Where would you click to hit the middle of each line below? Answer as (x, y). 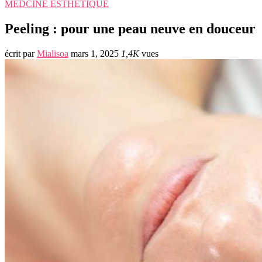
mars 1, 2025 (95, 53)
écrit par (21, 53)
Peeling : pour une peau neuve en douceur (130, 28)
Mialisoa (53, 53)
